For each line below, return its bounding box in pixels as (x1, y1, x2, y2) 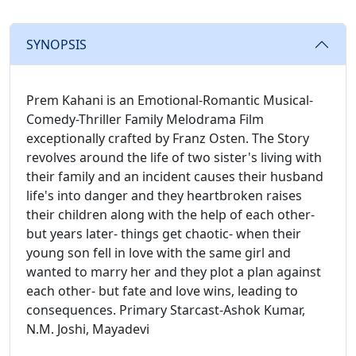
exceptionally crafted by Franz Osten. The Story (26, 130, 309, 148)
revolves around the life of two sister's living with (26, 149, 322, 167)
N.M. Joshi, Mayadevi (26, 320, 149, 339)
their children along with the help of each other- (26, 206, 315, 224)
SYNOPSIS (26, 35, 87, 53)
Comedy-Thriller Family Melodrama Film (26, 110, 264, 129)
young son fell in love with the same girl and (26, 244, 291, 262)
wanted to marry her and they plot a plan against (26, 263, 321, 281)
